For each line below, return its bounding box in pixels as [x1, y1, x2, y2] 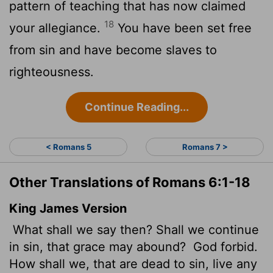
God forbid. [190, 239, 258, 254]
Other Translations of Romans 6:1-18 [9, 174, 250, 190]
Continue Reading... [84, 100, 189, 113]
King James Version [9, 200, 127, 216]
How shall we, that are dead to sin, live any [9, 256, 257, 271]
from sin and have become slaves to [9, 42, 217, 57]
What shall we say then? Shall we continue [9, 222, 259, 237]
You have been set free [114, 20, 252, 35]
